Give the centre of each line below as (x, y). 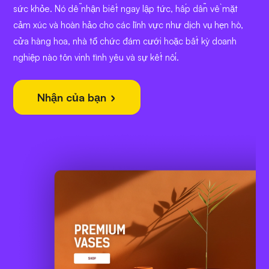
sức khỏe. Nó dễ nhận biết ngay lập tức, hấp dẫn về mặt (125, 9)
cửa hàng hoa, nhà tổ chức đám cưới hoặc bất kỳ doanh (125, 41)
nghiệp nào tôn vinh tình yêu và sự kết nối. (96, 58)
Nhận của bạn (73, 98)
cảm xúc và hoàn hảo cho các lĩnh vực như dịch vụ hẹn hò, (128, 25)
